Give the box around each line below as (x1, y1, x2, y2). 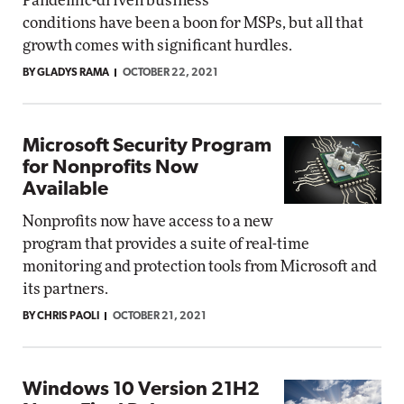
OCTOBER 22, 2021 (123, 68, 218, 78)
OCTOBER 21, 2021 (113, 311, 207, 322)
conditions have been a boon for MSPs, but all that (23, 15, 363, 31)
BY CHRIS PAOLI (23, 311, 99, 322)
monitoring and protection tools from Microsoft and (23, 259, 377, 274)
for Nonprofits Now (23, 158, 198, 179)
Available (23, 179, 108, 200)
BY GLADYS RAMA (23, 68, 109, 78)
